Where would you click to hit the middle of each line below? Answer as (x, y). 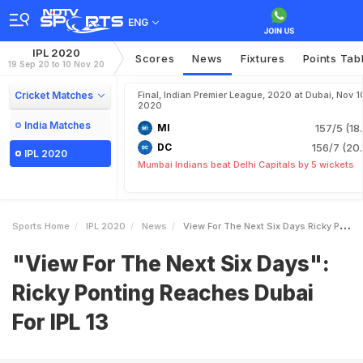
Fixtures (263, 58)
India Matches (58, 125)
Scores (155, 58)
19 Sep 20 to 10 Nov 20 (56, 64)
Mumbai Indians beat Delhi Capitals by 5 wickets (246, 164)
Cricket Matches (54, 95)
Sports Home (41, 226)
